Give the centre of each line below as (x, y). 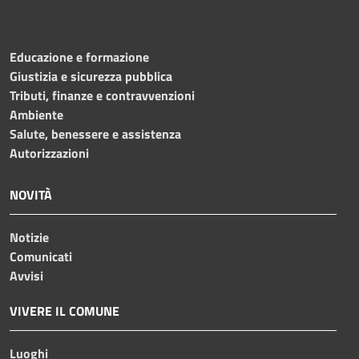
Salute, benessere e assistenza (95, 133)
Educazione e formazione (79, 56)
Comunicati (41, 256)
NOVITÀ (31, 194)
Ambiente (36, 114)
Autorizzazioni (49, 153)
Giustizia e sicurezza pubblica (91, 76)
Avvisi (26, 275)
